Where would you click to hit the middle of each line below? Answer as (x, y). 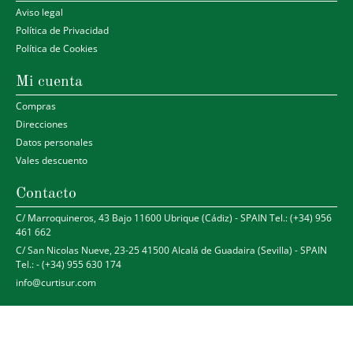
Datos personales (54, 142)
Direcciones (42, 124)
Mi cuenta (49, 82)
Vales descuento (52, 160)
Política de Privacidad (62, 30)
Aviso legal (39, 12)
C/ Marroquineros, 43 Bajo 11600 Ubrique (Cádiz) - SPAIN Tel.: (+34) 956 (174, 217)
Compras (36, 106)
